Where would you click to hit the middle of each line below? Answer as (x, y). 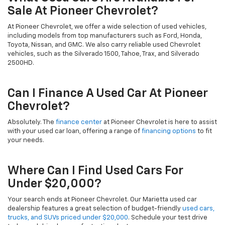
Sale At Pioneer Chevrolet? (83, 11)
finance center (79, 122)
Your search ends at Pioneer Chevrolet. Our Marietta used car (102, 199)
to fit (204, 131)
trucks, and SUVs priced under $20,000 (68, 217)
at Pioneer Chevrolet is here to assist (159, 122)
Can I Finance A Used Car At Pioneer (108, 93)
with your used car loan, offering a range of (75, 131)
